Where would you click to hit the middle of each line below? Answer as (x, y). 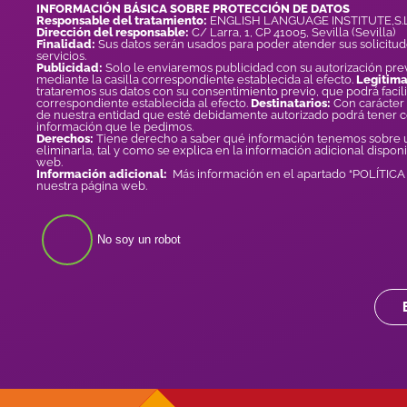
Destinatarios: (291, 103)
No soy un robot (139, 239)
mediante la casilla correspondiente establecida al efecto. (196, 79)
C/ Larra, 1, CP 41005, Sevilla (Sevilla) (292, 32)
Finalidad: (67, 44)
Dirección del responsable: (113, 32)
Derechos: (65, 138)
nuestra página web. (93, 185)
